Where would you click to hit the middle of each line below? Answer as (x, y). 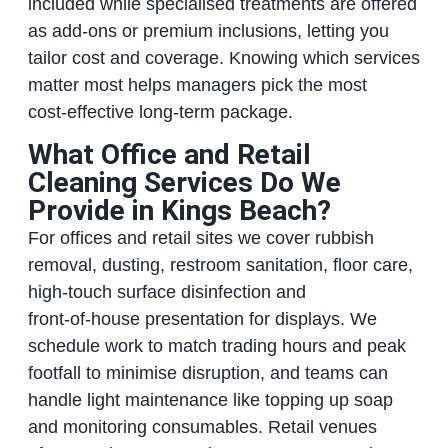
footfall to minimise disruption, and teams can (207, 372)
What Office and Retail (169, 154)
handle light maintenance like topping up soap (210, 399)
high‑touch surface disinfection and (166, 291)
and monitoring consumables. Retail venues (202, 426)
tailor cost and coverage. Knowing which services (223, 58)
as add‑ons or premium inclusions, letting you (208, 31)
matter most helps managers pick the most (197, 85)
